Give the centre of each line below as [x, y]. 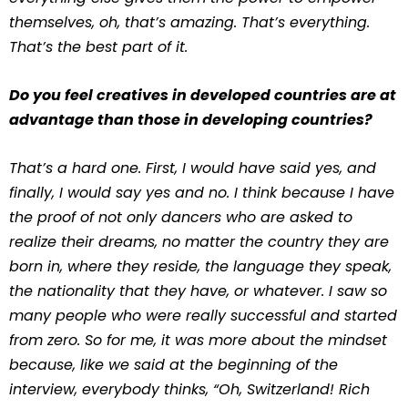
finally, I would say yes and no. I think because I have [202, 193]
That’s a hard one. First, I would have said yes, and [193, 168]
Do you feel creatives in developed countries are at [203, 95]
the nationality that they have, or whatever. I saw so [198, 291]
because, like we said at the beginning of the [173, 365]
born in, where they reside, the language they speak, [200, 266]
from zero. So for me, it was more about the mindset [198, 340]
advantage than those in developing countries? [191, 120]
